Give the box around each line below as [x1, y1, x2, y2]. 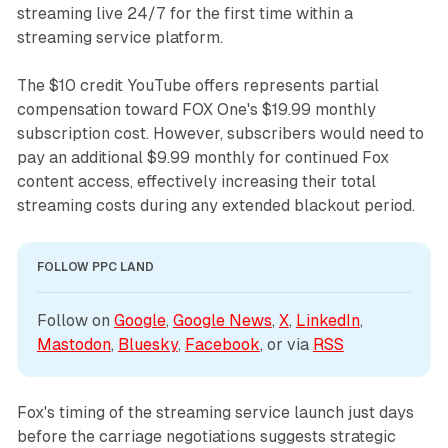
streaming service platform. [16, 27, 223, 47]
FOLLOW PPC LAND [36, 259, 154, 274]
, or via [259, 334, 313, 354]
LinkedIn [295, 310, 360, 330]
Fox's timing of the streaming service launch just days [16, 402, 414, 422]
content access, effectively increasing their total [16, 171, 376, 191]
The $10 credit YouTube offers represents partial [16, 75, 379, 95]
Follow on [36, 310, 114, 330]
